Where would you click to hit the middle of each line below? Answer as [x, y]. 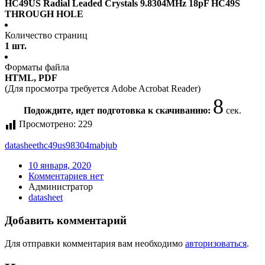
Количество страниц [46, 35]
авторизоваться [216, 243]
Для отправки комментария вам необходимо [95, 243]
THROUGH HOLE [44, 14]
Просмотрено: [47, 124]
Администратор [61, 187]
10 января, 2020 [60, 166]
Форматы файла [37, 67]
